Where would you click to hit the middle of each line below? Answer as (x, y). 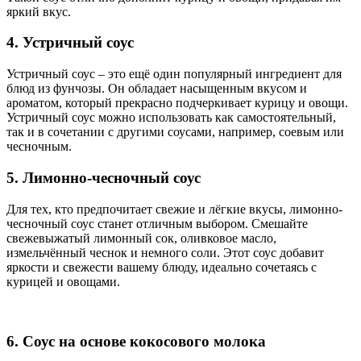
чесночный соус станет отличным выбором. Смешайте (157, 223)
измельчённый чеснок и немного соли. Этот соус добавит (165, 252)
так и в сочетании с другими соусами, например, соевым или (175, 132)
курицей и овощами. (63, 281)
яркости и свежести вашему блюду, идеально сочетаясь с (162, 267)
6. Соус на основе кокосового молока (136, 342)
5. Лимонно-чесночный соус (104, 177)
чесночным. (39, 147)
